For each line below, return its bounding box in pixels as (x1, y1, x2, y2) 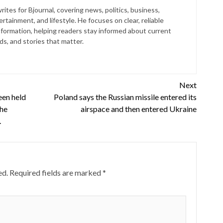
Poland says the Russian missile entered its (53, 92, 197, 102)
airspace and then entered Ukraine (80, 104, 197, 113)
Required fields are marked (9, 167, 103, 177)
